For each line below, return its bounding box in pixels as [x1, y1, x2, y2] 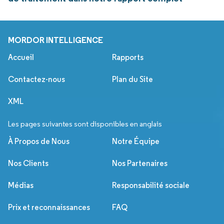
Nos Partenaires [112, 158, 167, 168]
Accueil [8, 52, 34, 62]
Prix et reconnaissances [8, 202, 90, 212]
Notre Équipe [112, 136, 159, 146]
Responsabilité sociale [112, 180, 189, 190]
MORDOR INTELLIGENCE [8, 35, 103, 45]
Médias [8, 180, 33, 190]
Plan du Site [112, 74, 153, 84]
